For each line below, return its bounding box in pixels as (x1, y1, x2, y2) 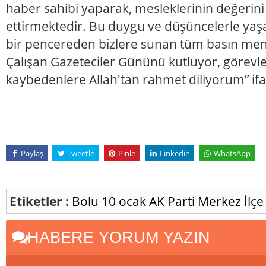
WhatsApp (213, 147, 251, 159)
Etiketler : (9, 192, 69, 210)
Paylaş (20, 147, 43, 159)
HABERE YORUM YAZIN (23, 227, 210, 246)
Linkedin (159, 147, 190, 159)
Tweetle (66, 147, 94, 159)
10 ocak (102, 192, 149, 210)
